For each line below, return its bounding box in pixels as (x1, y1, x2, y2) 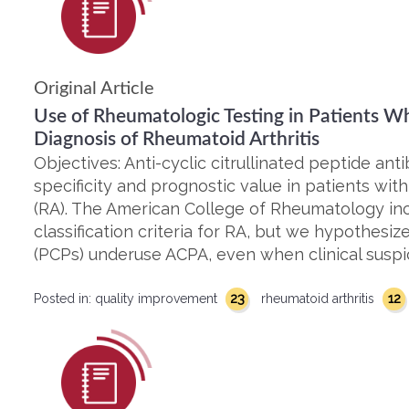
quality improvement (95, 291, 221, 306)
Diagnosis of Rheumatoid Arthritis (34, 130, 320, 149)
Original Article (34, 79, 154, 98)
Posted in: (34, 291, 95, 306)
